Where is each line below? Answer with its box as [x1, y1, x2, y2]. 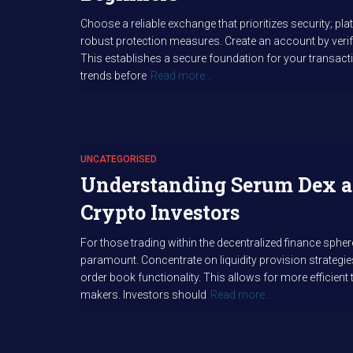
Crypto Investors [80, 199, 240, 225]
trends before [80, 69, 147, 82]
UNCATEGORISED [80, 154, 157, 165]
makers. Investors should [80, 288, 206, 301]
